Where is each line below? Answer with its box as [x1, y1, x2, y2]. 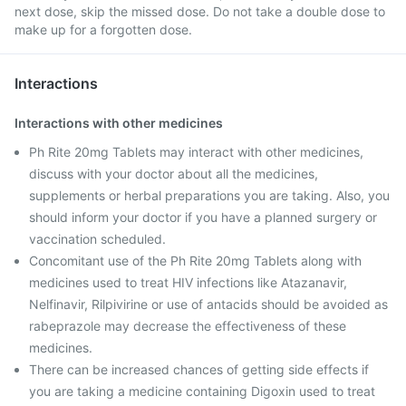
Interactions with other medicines [14, 115, 223, 130]
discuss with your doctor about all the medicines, [29, 166, 318, 181]
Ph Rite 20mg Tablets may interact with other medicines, [29, 144, 363, 159]
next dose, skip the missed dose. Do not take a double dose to [14, 4, 385, 19]
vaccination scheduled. [29, 231, 166, 246]
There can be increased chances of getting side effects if [29, 362, 369, 377]
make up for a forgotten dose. [14, 22, 192, 37]
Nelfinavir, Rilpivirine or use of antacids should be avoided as [29, 296, 388, 312]
